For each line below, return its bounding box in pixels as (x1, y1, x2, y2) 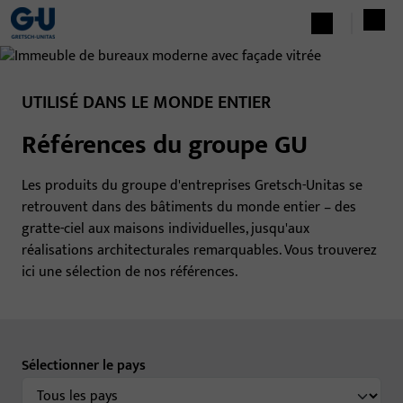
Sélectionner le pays (22, 354, 146, 379)
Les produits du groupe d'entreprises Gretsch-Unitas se (22, 174, 363, 199)
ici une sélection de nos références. (22, 260, 237, 285)
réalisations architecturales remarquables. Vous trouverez (22, 238, 377, 264)
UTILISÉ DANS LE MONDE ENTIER (22, 87, 271, 119)
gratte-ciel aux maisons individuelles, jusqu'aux (22, 217, 309, 242)
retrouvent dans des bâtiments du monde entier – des (22, 195, 356, 220)
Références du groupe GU (22, 124, 308, 167)
